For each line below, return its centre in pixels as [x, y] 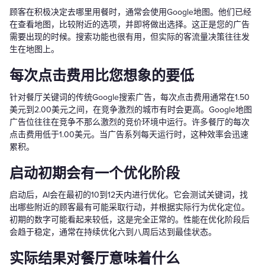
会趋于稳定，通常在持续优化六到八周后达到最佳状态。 [113, 232]
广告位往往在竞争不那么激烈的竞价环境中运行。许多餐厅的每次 [130, 122]
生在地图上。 [34, 49]
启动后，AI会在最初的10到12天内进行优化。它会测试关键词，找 [129, 195]
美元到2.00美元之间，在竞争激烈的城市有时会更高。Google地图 [131, 109]
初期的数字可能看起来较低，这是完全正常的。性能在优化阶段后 [130, 219]
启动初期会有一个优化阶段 [95, 173]
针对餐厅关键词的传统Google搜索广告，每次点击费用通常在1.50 [130, 97]
